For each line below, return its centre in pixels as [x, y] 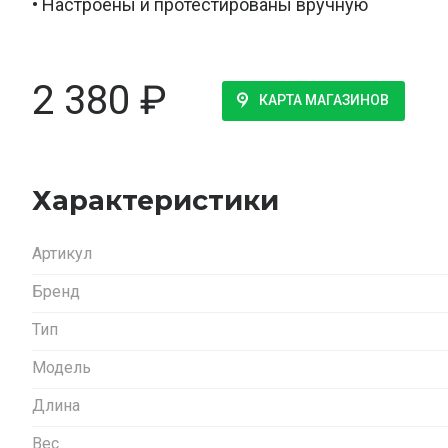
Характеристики [155, 200]
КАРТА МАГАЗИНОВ [324, 100]
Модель [61, 367]
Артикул [62, 253]
